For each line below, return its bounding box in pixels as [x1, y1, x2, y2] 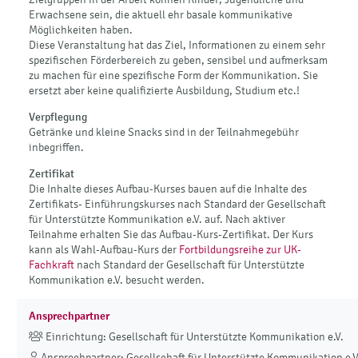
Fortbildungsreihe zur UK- [179, 242, 301, 257]
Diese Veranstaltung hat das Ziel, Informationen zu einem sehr [29, 38, 325, 52]
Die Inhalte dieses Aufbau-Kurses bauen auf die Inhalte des [29, 181, 307, 196]
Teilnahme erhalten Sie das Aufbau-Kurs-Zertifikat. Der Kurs [29, 227, 313, 241]
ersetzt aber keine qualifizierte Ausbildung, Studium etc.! [29, 83, 300, 97]
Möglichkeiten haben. [29, 22, 133, 37]
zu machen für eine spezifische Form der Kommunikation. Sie [29, 68, 318, 82]
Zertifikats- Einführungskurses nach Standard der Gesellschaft [29, 197, 326, 211]
